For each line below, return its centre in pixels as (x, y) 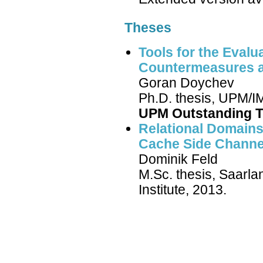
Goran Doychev (186, 82)
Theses (148, 27)
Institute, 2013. (183, 189)
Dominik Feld (178, 159)
